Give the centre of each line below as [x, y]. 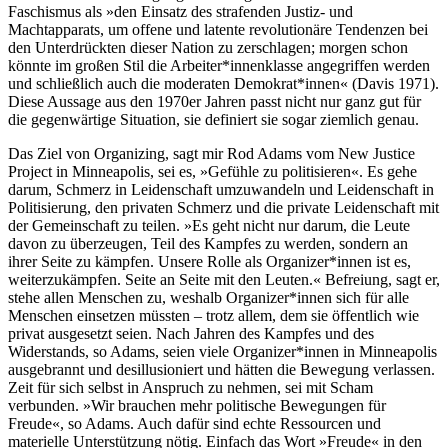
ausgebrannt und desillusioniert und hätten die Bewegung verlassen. [221, 369]
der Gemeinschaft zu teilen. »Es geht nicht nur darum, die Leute [209, 225]
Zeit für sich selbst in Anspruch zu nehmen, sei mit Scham [190, 387]
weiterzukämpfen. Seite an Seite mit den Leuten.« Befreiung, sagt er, [224, 279]
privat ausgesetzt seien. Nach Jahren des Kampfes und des [191, 333]
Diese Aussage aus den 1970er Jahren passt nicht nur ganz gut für [214, 101]
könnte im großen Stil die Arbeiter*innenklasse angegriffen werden [219, 65]
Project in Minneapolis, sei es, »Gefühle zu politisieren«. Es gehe [212, 171]
